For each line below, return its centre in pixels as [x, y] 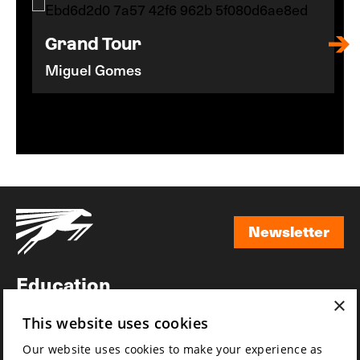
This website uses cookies [116, 323]
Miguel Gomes [93, 70]
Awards [51, 309]
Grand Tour [93, 44]
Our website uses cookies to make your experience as [173, 349]
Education [63, 284]
